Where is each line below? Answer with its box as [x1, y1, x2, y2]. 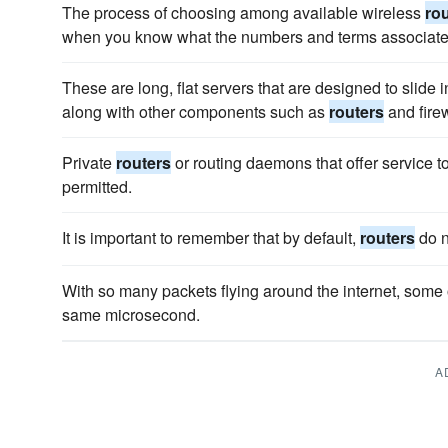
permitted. [62, 175, 132, 198]
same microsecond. [62, 303, 200, 326]
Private [62, 151, 116, 174]
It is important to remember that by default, [62, 226, 360, 249]
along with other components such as [62, 100, 329, 123]
